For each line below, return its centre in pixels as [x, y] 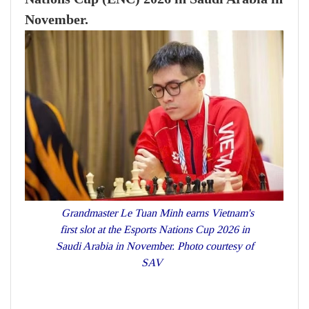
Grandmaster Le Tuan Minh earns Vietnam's [154, 212]
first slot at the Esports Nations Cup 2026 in [154, 229]
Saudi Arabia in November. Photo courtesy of [154, 246]
